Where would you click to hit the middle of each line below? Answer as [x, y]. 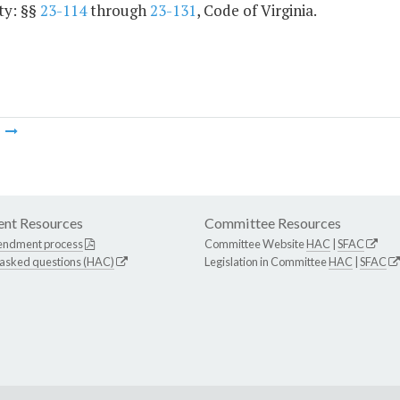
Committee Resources [273, 223]
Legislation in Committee [267, 262]
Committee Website [255, 244]
